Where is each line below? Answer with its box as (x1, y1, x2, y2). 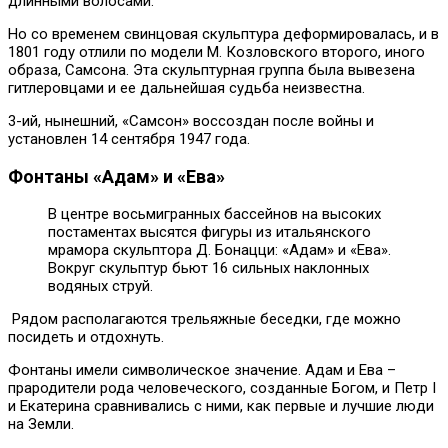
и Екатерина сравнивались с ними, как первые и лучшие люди (8, 397, 434, 416)
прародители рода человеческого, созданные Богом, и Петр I (8, 379, 436, 398)
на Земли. (8, 415, 74, 434)
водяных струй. (48, 277, 153, 296)
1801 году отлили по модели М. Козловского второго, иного (8, 43, 425, 62)
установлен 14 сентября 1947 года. (8, 130, 250, 149)
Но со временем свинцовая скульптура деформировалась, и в (8, 25, 439, 44)
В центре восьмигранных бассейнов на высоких (48, 205, 381, 224)
